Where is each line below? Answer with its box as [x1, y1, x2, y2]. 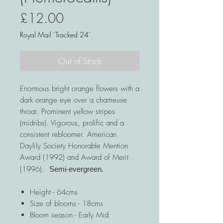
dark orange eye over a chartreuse [20, 95, 127, 106]
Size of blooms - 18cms [30, 199, 103, 209]
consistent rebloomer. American [20, 129, 116, 140]
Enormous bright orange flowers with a [20, 84, 139, 94]
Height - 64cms [30, 187, 78, 198]
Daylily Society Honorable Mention [20, 141, 128, 151]
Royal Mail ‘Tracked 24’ [20, 30, 91, 40]
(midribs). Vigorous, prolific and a [20, 118, 124, 128]
